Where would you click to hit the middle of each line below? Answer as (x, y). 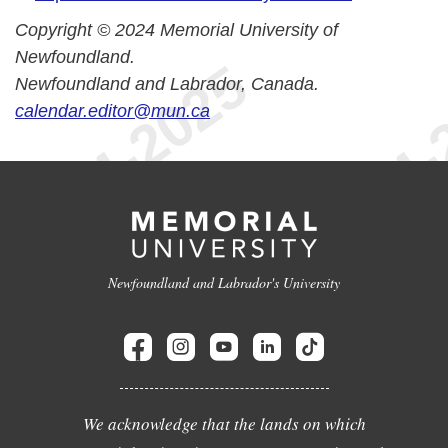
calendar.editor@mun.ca (112, 111)
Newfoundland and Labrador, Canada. (167, 84)
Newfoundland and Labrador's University (224, 282)
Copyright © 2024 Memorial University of (176, 30)
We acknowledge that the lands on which (224, 423)
